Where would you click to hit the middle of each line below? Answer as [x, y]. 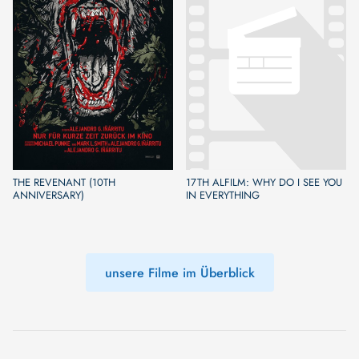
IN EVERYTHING [223, 196]
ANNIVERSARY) [48, 196]
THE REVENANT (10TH [64, 183]
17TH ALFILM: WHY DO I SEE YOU [264, 183]
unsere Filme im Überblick [179, 272]
